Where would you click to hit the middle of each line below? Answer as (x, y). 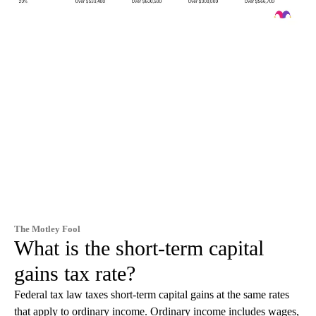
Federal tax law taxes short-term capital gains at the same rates (152, 294)
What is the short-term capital (139, 248)
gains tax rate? (75, 273)
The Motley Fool (47, 229)
